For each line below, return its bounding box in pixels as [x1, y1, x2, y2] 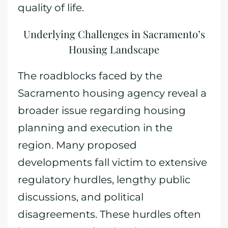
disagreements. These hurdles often [18, 208, 201, 220]
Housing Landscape [69, 42, 159, 56]
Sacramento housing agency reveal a [18, 87, 207, 99]
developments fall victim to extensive [18, 156, 207, 168]
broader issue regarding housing [18, 104, 186, 117]
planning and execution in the [18, 122, 173, 134]
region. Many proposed [18, 139, 137, 151]
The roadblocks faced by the [18, 70, 162, 82]
